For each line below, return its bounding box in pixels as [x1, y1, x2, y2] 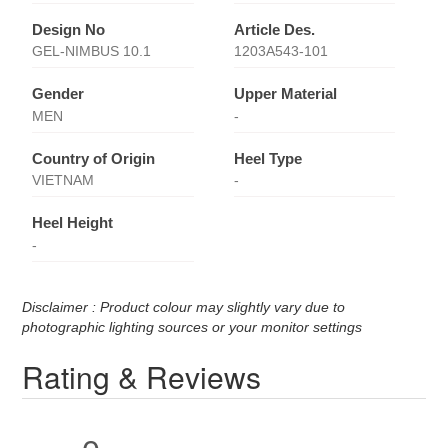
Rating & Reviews [22, 354, 262, 398]
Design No [32, 20, 106, 38]
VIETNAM [32, 172, 95, 189]
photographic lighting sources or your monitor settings [22, 318, 363, 335]
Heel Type [233, 149, 302, 167]
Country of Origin [32, 149, 156, 167]
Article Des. [233, 20, 315, 38]
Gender [32, 85, 85, 103]
